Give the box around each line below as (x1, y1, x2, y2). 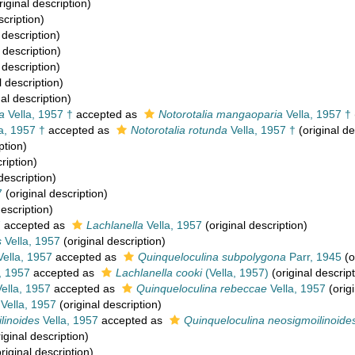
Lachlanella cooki (116, 266, 202, 279)
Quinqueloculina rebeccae (136, 282, 267, 295)
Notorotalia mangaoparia (158, 108, 283, 120)
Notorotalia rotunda (131, 124, 227, 136)
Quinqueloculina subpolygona (138, 250, 286, 263)
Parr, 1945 (286, 250, 342, 263)
